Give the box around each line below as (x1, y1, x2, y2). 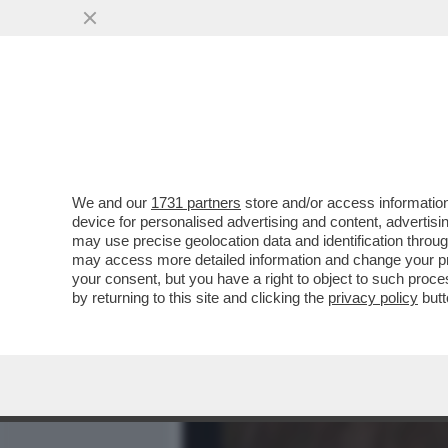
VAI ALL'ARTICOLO (212, 262, 354, 279)
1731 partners (151, 194, 241, 211)
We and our (72, 194, 151, 211)
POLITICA (366, 115, 436, 139)
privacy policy (328, 289, 418, 306)
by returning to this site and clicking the (72, 289, 328, 306)
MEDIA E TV (256, 115, 340, 139)
